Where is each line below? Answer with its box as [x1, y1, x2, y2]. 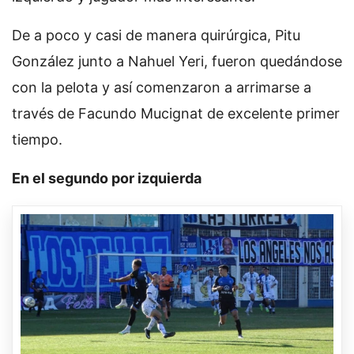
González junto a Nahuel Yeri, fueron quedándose [12, 52, 342, 70]
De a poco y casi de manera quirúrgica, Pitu [12, 26, 300, 43]
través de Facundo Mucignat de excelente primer [12, 104, 340, 122]
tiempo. [12, 130, 62, 148]
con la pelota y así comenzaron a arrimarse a [12, 78, 311, 96]
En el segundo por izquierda [12, 169, 201, 186]
